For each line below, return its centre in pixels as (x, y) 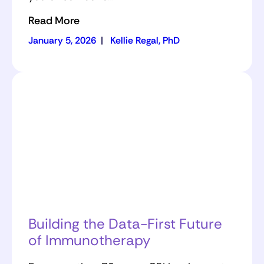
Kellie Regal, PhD (145, 41)
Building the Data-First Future (125, 223)
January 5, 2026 (62, 41)
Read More (54, 21)
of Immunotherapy (89, 240)
